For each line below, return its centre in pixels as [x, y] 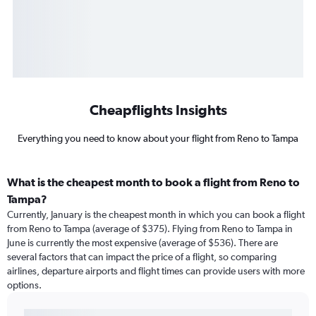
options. [24, 285]
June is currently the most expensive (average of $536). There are [142, 243]
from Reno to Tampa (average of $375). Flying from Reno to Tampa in [150, 229]
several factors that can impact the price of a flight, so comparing [142, 257]
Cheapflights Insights [158, 110]
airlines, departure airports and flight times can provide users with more [156, 271]
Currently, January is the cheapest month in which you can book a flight [156, 215]
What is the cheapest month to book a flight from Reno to [153, 182]
